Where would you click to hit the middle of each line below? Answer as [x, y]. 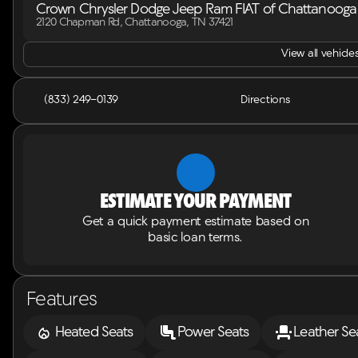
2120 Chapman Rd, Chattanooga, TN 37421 [135, 23]
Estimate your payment [195, 203]
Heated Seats [94, 332]
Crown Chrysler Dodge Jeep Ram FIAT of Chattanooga [196, 10]
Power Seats [213, 332]
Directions [265, 100]
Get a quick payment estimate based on [196, 222]
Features [62, 300]
